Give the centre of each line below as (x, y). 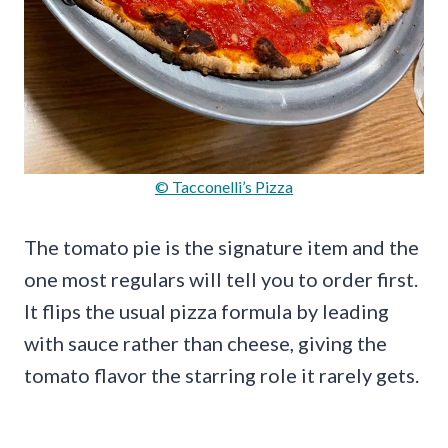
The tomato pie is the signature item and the (221, 246)
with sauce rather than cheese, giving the (205, 342)
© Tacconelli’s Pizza (224, 186)
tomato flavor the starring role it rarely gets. (221, 374)
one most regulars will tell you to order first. (221, 278)
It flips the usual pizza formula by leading (206, 310)
